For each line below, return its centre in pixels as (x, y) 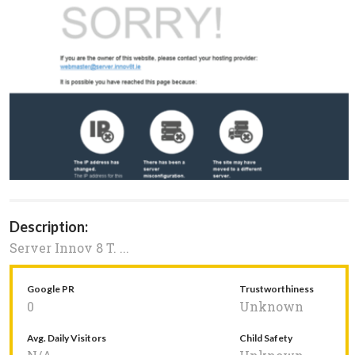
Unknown (271, 307)
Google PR (51, 289)
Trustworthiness (277, 289)
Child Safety (266, 338)
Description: (49, 227)
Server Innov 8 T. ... (69, 248)
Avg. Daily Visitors (67, 338)
